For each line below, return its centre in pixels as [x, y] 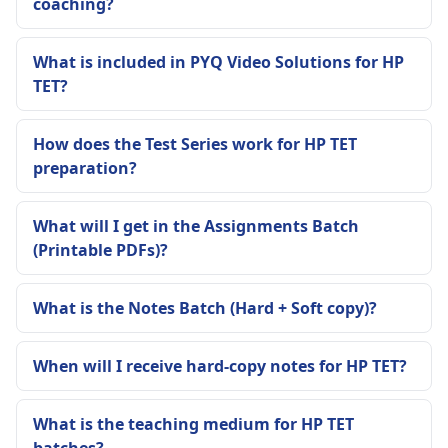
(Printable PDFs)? [100, 250]
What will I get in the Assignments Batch [196, 226]
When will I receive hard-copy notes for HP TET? [220, 366]
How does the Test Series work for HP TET [195, 144]
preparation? [85, 168]
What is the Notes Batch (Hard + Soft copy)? [205, 308]
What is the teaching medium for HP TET [193, 424]
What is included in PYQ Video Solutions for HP [218, 62]
